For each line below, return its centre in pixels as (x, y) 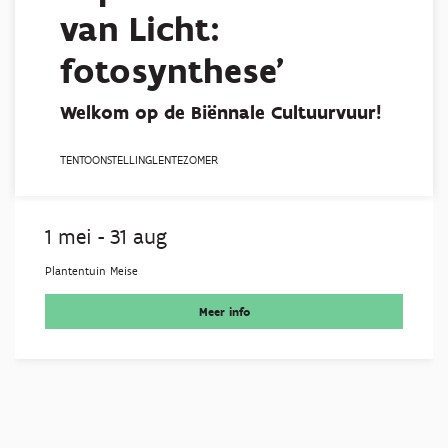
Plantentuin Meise (91, 270)
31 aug (138, 236)
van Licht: (140, 29)
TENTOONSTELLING (106, 159)
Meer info (224, 311)
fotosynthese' (172, 71)
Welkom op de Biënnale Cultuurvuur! (220, 112)
